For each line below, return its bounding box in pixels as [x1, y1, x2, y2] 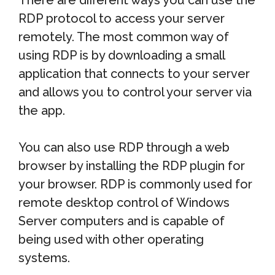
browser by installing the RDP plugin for [18, 158, 245, 173]
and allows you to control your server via [18, 85, 252, 99]
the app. [18, 103, 68, 118]
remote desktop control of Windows [18, 195, 230, 210]
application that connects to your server [18, 66, 250, 81]
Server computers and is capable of [18, 214, 225, 228]
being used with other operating [18, 232, 204, 247]
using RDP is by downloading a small [18, 48, 225, 63]
